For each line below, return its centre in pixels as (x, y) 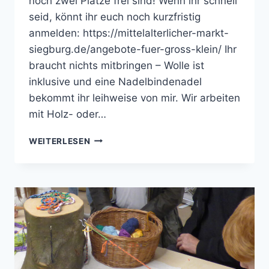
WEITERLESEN (60, 141)
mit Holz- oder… (68, 114)
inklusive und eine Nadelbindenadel (115, 81)
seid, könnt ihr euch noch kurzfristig (115, 17)
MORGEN (109, 138)
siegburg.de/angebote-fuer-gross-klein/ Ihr (133, 49)
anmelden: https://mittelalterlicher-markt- (129, 33)
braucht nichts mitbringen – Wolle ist (116, 65)
